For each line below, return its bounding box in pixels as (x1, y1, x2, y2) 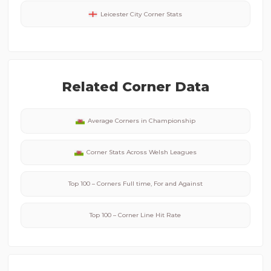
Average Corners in (87, 117, 149, 125)
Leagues (168, 148, 197, 156)
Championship (148, 117, 195, 125)
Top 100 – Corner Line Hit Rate (90, 211, 181, 219)
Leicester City (100, 10, 143, 18)
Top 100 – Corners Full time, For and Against (68, 180, 203, 188)
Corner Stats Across (86, 148, 149, 156)
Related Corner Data (61, 79, 209, 95)
